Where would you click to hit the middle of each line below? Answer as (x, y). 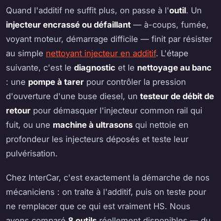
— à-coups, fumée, (170, 24)
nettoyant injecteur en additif (101, 53)
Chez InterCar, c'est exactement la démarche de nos (108, 177)
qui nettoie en (161, 125)
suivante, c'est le (40, 67)
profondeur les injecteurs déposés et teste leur (97, 139)
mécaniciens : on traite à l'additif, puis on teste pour (106, 192)
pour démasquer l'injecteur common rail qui (116, 110)
